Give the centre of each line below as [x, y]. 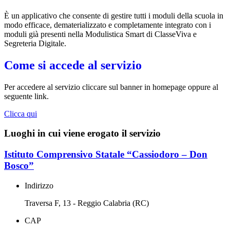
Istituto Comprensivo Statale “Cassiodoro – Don [106, 155]
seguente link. [26, 96]
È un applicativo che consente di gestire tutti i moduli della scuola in [114, 15]
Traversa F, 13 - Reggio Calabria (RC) [87, 203]
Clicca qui [21, 113]
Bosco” [19, 166]
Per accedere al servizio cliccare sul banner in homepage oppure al [111, 87]
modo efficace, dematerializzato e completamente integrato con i [108, 25]
